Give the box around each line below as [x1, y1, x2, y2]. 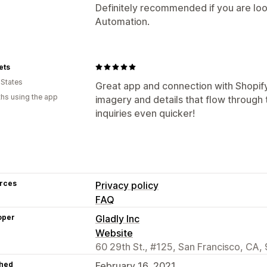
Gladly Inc [95, 212, 139, 225]
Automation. [95, 15, 150, 27]
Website [95, 226, 133, 239]
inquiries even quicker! [95, 107, 195, 119]
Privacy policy [95, 179, 159, 191]
